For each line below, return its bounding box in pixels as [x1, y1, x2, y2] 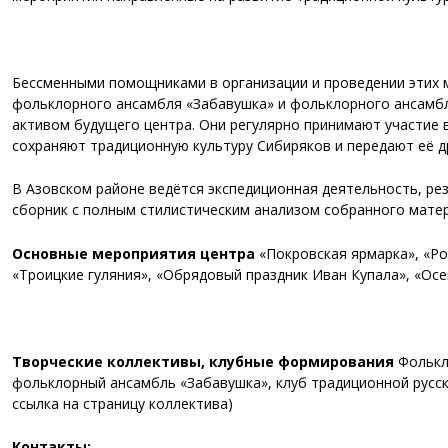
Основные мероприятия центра [12, 243, 259, 263]
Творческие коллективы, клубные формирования [12, 351, 398, 371]
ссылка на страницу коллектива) [12, 393, 233, 413]
